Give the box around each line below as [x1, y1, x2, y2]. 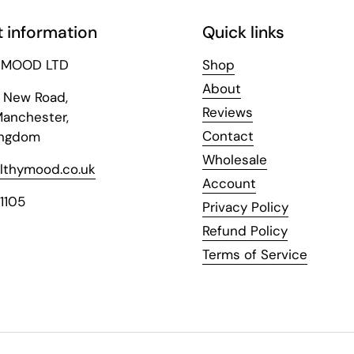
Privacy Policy [202, 198, 288, 216]
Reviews [202, 103, 253, 121]
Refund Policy [202, 221, 288, 239]
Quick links [202, 21, 284, 43]
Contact [202, 126, 254, 145]
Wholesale [202, 150, 267, 168]
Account [202, 174, 256, 192]
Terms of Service [202, 245, 307, 263]
